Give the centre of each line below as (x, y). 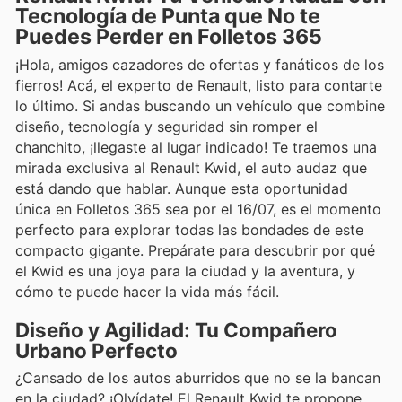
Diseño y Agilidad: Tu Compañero (176, 330)
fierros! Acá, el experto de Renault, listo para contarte (199, 86)
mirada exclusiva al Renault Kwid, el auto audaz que (191, 168)
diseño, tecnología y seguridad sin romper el (166, 127)
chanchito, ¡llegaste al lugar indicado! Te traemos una (196, 148)
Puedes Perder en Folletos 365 (169, 37)
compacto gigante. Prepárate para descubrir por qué (195, 251)
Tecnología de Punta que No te (168, 17)
